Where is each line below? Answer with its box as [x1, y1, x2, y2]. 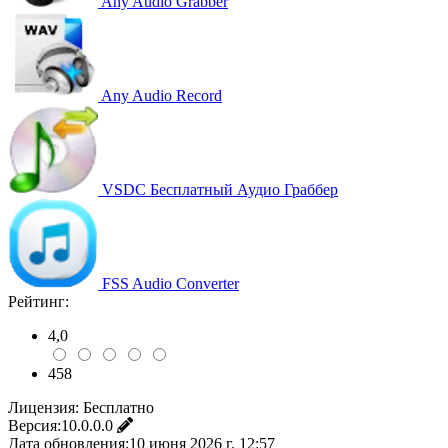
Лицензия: [8, 398, 79, 416]
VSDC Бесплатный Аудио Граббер [102, 180, 338, 198]
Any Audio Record [101, 86, 222, 104]
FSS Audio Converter [102, 274, 239, 292]
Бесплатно [83, 398, 154, 416]
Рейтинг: [8, 292, 69, 310]
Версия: [8, 416, 61, 434]
